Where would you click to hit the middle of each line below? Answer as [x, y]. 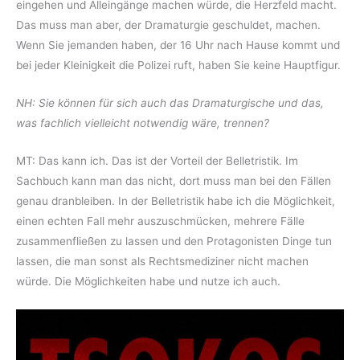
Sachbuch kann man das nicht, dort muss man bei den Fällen [174, 180]
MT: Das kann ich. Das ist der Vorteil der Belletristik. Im [157, 160]
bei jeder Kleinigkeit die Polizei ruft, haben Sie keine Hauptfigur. [178, 65]
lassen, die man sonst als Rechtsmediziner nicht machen [162, 261]
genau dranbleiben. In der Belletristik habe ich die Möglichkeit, [176, 200]
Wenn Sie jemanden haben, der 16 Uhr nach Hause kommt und [178, 45]
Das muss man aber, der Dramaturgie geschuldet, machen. [168, 25]
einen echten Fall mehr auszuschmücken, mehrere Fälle [160, 221]
